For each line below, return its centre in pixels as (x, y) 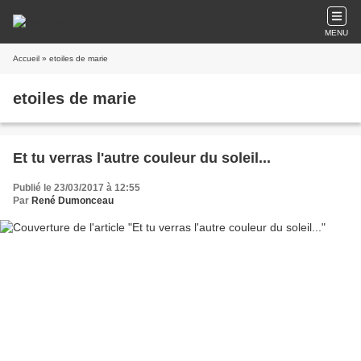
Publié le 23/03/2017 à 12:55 (77, 188)
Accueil (26, 58)
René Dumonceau (73, 201)
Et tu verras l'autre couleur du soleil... (142, 158)
